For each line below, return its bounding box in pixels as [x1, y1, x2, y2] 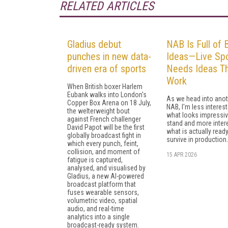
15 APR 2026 [166, 151, 197, 158]
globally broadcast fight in [67, 131, 141, 139]
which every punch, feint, [67, 139, 138, 148]
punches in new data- [67, 50, 151, 63]
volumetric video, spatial [67, 196, 137, 205]
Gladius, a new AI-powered [67, 172, 144, 180]
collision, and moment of [67, 147, 140, 156]
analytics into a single [67, 212, 130, 221]
